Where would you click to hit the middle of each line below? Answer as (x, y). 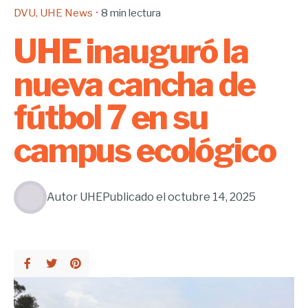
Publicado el (134, 197)
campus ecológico (147, 150)
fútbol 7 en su (111, 117)
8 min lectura (131, 12)
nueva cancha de (134, 84)
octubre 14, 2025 (212, 197)
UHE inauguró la (131, 51)
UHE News (66, 12)
